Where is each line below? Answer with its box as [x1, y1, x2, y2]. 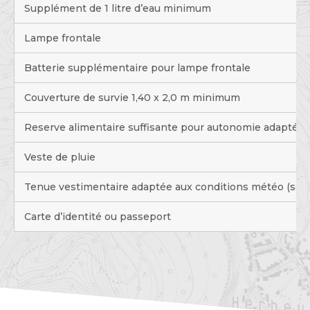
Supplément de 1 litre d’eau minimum [24, 2, 211, 15]
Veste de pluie [24, 151, 95, 164]
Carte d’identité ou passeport [24, 210, 171, 224]
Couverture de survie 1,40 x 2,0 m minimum [24, 91, 240, 104]
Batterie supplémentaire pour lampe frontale [24, 62, 250, 75]
